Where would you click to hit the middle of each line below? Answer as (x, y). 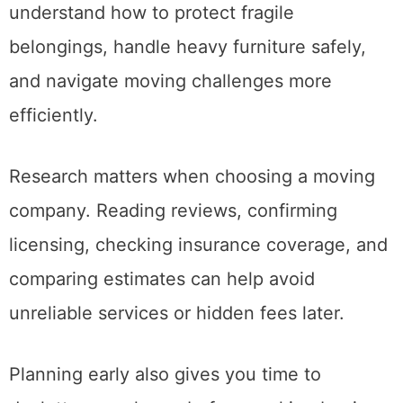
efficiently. (54, 161)
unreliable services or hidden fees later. (177, 358)
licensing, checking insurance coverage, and (198, 290)
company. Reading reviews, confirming (173, 256)
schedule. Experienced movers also (160, 24)
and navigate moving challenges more (170, 126)
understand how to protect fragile (152, 58)
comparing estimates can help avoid (162, 324)
